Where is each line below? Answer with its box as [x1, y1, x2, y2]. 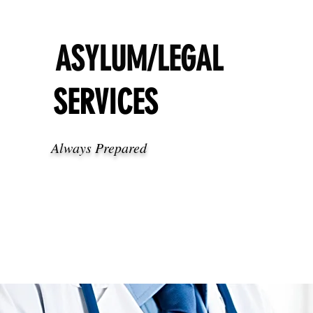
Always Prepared [50, 138, 147, 156]
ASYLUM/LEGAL [54, 39, 223, 79]
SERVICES [52, 82, 158, 122]
